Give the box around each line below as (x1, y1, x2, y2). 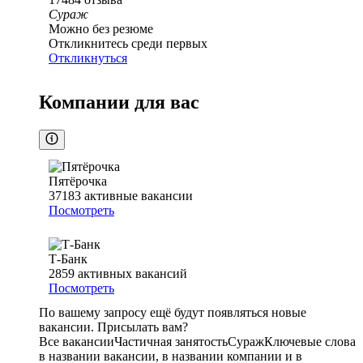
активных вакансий (78, 267, 187, 281)
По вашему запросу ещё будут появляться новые (39, 305, 306, 320)
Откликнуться (49, 51, 127, 66)
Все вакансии (39, 335, 114, 349)
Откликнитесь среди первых (49, 36, 207, 51)
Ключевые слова (264, 335, 356, 349)
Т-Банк (49, 252, 88, 267)
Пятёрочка (49, 174, 107, 189)
